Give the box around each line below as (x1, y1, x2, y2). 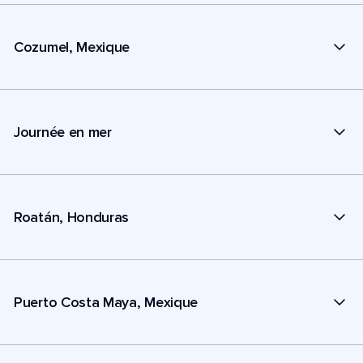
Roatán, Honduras (14, 207, 130, 226)
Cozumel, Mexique (14, 37, 130, 56)
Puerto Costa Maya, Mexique (14, 293, 199, 311)
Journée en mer (14, 122, 112, 141)
